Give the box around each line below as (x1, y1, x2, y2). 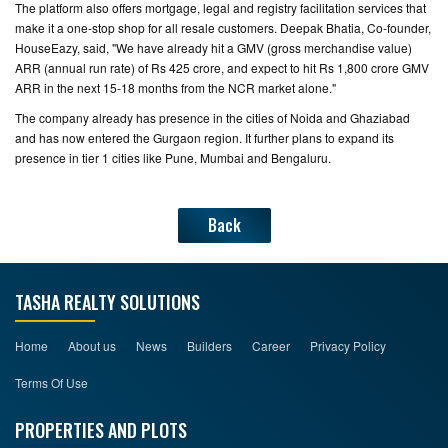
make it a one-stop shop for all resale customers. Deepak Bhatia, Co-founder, (15, 19, 431, 36)
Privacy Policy (310, 337, 386, 354)
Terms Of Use (15, 374, 88, 391)
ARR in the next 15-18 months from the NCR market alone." (15, 79, 336, 96)
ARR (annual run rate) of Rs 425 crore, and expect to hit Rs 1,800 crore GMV (15, 59, 429, 76)
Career (252, 337, 290, 354)
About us (68, 337, 116, 354)
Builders (187, 337, 232, 354)
